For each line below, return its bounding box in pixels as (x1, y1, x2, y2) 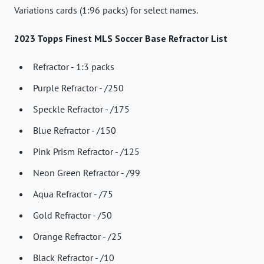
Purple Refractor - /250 (33, 82, 124, 94)
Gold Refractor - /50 (33, 209, 112, 222)
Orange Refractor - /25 (33, 230, 122, 243)
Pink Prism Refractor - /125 (33, 146, 140, 158)
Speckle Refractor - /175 (33, 103, 130, 115)
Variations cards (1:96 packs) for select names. (14, 4, 198, 16)
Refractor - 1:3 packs (33, 61, 114, 73)
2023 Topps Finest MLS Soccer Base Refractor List (14, 32, 227, 45)
